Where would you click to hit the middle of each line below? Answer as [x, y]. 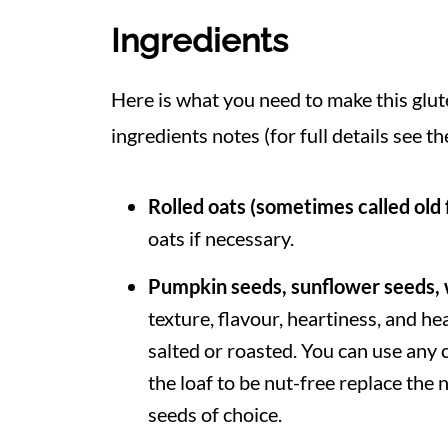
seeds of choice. [215, 414]
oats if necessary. [221, 238]
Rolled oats [197, 206]
